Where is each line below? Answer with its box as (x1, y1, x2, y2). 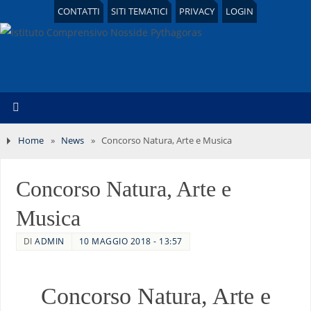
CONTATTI (58, 5, 100, 17)
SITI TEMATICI (111, 5, 168, 17)
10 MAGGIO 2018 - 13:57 (78, 235, 183, 247)
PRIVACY (179, 5, 215, 17)
